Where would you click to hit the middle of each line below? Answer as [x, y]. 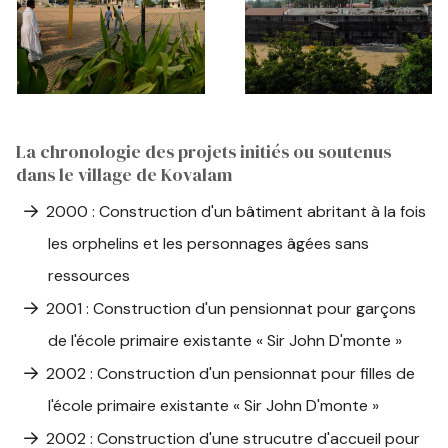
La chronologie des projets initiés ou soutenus [204, 151]
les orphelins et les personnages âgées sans [209, 243]
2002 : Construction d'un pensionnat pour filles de [231, 373]
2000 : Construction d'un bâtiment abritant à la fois [236, 211]
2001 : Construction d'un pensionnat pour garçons [231, 308]
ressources [89, 275]
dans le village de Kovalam [124, 174]
